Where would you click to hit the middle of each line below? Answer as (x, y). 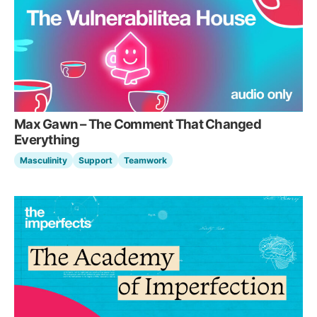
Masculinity (44, 160)
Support (96, 160)
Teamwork (145, 160)
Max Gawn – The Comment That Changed (138, 123)
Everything (47, 139)
